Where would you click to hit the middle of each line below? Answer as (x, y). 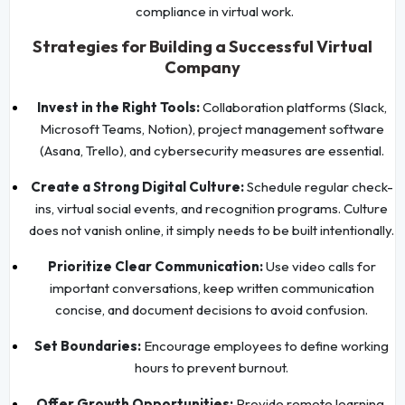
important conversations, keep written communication (212, 287)
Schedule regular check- (318, 186)
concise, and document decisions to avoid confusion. (212, 309)
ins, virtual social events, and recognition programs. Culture (212, 208)
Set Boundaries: (88, 345)
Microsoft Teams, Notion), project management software (212, 128)
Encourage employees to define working (265, 345)
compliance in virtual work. (215, 11)
